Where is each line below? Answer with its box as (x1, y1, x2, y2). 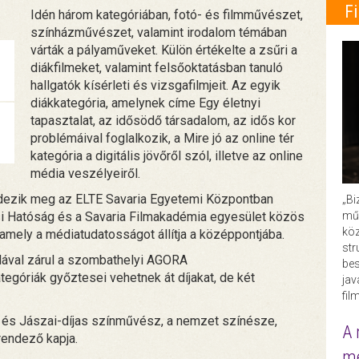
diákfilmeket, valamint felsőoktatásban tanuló (30, 60, 284, 76)
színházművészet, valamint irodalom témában (30, 25, 288, 41)
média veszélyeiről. (30, 166, 141, 182)
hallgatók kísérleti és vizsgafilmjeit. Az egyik (30, 78, 281, 94)
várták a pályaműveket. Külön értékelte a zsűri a (30, 42, 298, 58)
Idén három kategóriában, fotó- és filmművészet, (30, 7, 304, 23)
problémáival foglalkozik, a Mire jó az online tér (30, 131, 295, 147)
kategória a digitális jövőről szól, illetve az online (30, 148, 304, 164)
